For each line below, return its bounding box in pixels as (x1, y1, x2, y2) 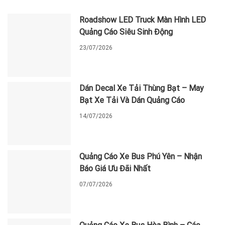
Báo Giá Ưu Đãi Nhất (79, 164, 151, 174)
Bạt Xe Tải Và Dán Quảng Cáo (79, 95, 185, 105)
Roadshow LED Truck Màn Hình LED (79, 15, 206, 25)
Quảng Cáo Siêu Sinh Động (79, 27, 173, 37)
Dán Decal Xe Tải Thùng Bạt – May (79, 83, 204, 93)
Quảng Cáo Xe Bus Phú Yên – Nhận (79, 152, 202, 162)
